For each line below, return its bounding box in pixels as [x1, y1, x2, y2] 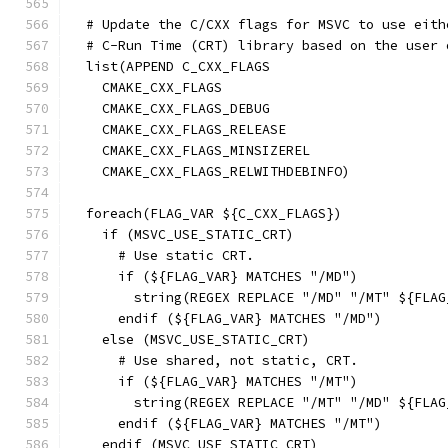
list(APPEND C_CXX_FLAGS [70, 58, 270, 75]
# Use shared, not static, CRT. [70, 352, 358, 369]
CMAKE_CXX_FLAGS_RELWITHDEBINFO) [70, 163, 350, 180]
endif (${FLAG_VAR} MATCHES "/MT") [70, 415, 382, 432]
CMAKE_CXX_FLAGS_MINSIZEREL [70, 142, 310, 159]
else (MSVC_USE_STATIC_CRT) [70, 331, 310, 348]
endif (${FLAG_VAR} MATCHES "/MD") [70, 310, 382, 327]
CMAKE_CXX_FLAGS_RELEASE [70, 121, 286, 138]
